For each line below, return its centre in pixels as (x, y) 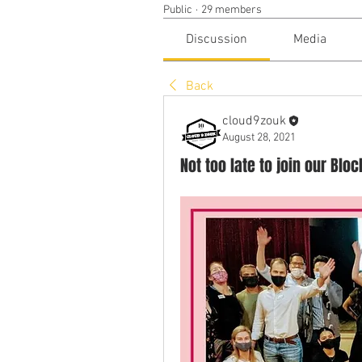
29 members (232, 10)
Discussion (217, 40)
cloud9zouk (254, 121)
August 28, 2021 (259, 138)
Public (178, 10)
